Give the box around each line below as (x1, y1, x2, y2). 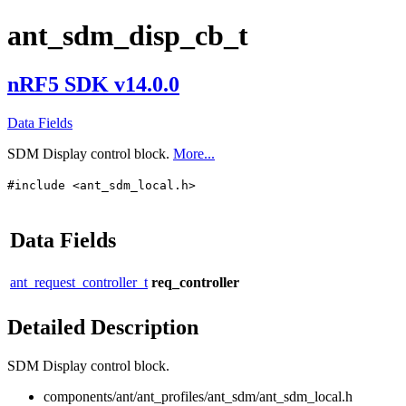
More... (173, 145, 215, 161)
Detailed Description (7, 314, 198, 339)
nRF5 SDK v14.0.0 (7, 72, 179, 96)
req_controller (151, 274, 239, 290)
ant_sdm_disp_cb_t (7, 19, 248, 53)
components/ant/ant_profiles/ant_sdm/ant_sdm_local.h (43, 388, 353, 404)
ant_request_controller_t (10, 274, 148, 290)
